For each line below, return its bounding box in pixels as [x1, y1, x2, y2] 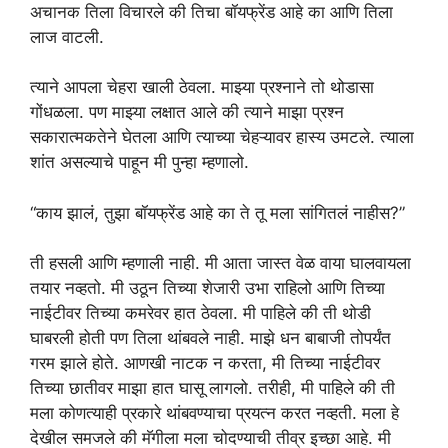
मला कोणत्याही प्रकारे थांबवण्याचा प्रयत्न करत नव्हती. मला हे [30, 403, 399, 423]
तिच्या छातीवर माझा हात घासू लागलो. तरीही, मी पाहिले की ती [30, 378, 395, 398]
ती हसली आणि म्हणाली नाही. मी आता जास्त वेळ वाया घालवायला [30, 253, 411, 273]
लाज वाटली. [30, 26, 104, 47]
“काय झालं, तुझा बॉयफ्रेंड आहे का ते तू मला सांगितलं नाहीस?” [30, 202, 405, 223]
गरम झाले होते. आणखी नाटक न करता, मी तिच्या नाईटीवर [30, 353, 380, 373]
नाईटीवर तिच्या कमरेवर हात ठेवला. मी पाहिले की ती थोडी [30, 303, 371, 323]
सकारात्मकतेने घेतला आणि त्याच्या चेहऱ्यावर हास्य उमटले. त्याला [30, 127, 414, 147]
